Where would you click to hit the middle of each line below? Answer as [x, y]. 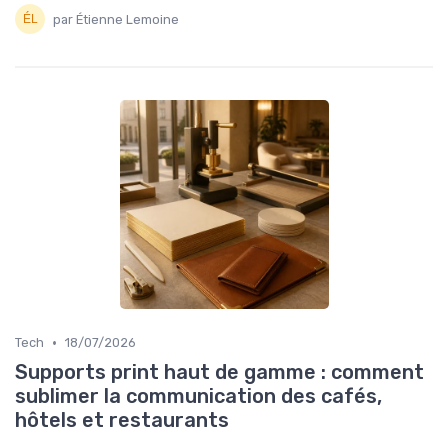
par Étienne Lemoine [116, 19]
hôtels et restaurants [122, 420]
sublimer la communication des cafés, [198, 396]
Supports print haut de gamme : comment [219, 372]
